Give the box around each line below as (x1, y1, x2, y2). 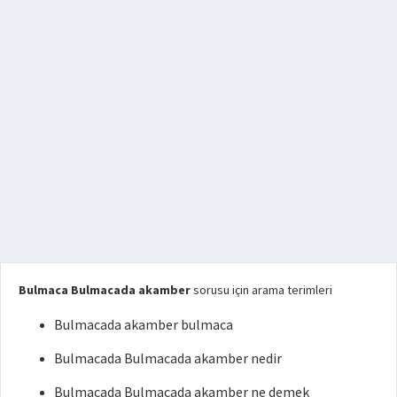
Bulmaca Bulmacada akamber (19, 281, 191, 298)
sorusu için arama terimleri (191, 281, 332, 298)
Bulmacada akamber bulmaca (54, 315, 233, 333)
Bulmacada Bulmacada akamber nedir (54, 348, 282, 367)
